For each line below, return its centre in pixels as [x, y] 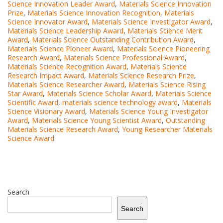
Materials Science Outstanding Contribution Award [113, 40]
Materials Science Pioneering [163, 49]
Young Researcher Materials [167, 129]
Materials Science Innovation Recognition [94, 13]
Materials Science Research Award [63, 129]
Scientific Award [33, 103]
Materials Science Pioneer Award [60, 49]
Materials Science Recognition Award [67, 67]
